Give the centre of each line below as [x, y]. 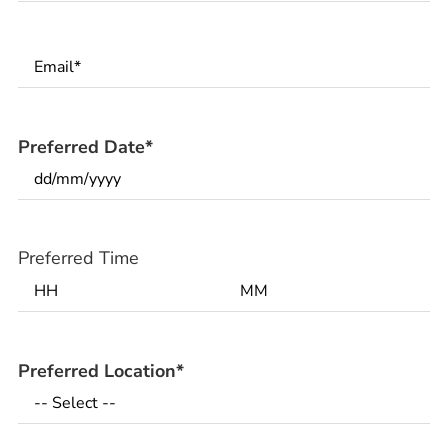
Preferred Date [81, 147]
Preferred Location [97, 371]
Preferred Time [78, 257]
